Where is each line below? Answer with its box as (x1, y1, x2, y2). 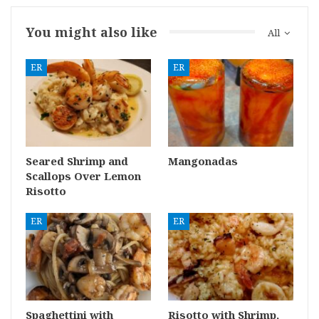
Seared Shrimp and (26, 153, 128, 168)
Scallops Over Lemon (26, 168, 141, 183)
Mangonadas (168, 153, 238, 168)
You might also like (26, 23, 157, 41)
